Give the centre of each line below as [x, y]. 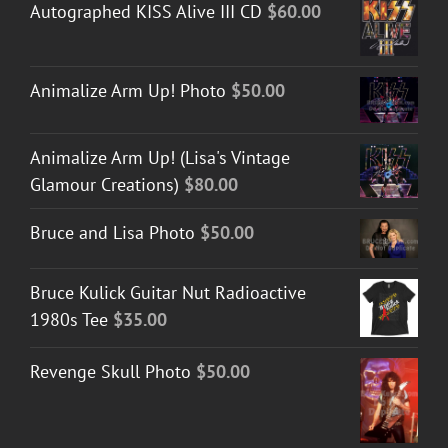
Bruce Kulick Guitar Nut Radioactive [168, 293]
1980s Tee [69, 320]
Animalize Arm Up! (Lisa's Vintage [160, 158]
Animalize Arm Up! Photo [128, 91]
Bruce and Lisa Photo [112, 233]
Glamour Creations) [104, 185]
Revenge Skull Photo [110, 372]
